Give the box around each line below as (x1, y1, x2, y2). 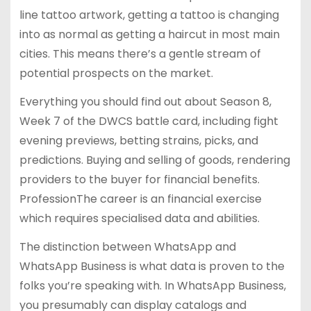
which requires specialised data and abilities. (19, 210, 260, 226)
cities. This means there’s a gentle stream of (19, 46, 261, 62)
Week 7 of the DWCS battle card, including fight (19, 112, 278, 129)
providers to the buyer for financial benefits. (19, 171, 260, 187)
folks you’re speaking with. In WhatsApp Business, (19, 277, 286, 294)
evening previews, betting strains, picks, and (19, 132, 258, 149)
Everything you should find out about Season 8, (19, 93, 271, 110)
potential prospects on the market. (19, 65, 213, 82)
